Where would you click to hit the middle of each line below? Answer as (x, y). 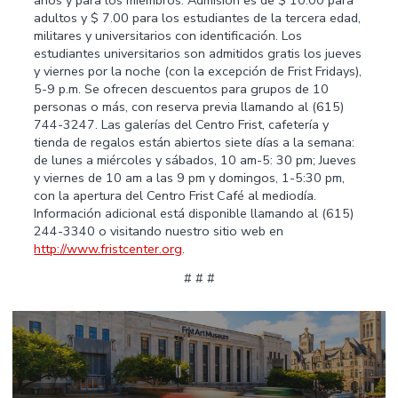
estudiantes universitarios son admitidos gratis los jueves (198, 54)
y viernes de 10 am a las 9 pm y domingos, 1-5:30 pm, (190, 178)
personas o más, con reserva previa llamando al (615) (189, 107)
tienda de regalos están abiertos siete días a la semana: (195, 143)
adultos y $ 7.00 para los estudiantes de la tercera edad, (198, 18)
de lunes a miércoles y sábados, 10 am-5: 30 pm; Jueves (195, 160)
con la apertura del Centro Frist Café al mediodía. (175, 196)
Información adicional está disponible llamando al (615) (194, 214)
